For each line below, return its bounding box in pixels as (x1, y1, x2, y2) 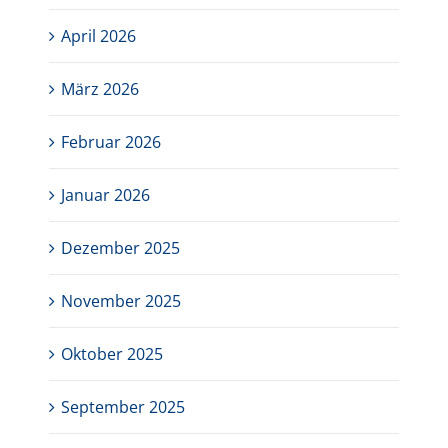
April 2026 (61, 25, 137, 48)
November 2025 (61, 290, 182, 313)
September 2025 (61, 396, 186, 419)
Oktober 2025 (61, 343, 164, 366)
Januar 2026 (61, 184, 151, 207)
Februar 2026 (61, 131, 162, 154)
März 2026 (61, 78, 140, 101)
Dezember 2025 (61, 237, 181, 260)
